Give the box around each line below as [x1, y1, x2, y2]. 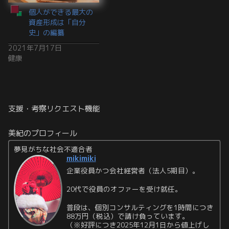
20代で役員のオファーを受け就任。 [66, 184, 182, 194]
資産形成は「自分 [29, 17, 86, 28]
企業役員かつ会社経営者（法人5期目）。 [66, 166, 199, 176]
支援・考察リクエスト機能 [8, 103, 100, 114]
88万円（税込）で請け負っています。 [66, 211, 189, 221]
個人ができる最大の [29, 7, 93, 17]
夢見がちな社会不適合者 [14, 144, 93, 154]
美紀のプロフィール [8, 128, 77, 139]
